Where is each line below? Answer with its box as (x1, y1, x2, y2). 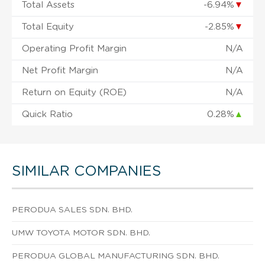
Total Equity (22, 22, 74, 31)
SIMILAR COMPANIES (12, 164, 161, 179)
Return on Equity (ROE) (22, 88, 127, 97)
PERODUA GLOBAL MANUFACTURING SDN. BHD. (12, 251, 219, 260)
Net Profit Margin (22, 66, 98, 75)
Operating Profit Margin (22, 44, 127, 53)
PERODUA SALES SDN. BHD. (12, 205, 132, 214)
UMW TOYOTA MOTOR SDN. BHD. (12, 228, 150, 237)
